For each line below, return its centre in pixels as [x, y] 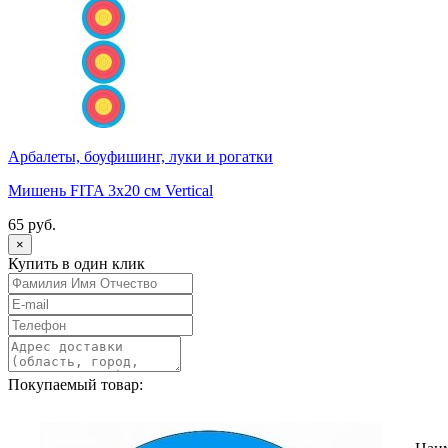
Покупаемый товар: [75, 385]
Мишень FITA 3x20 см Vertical [110, 191]
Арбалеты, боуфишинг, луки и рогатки [140, 157]
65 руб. [32, 225]
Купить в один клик [76, 264]
